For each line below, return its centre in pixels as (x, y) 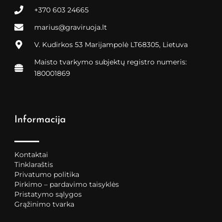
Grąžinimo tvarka (45, 204)
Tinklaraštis (34, 164)
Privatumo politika (47, 174)
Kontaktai (31, 154)
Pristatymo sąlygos (48, 194)
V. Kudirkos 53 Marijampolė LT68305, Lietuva (111, 44)
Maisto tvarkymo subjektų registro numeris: (110, 62)
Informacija (40, 120)
